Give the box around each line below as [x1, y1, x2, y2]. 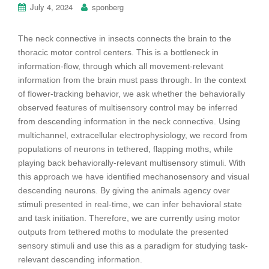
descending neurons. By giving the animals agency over [18, 185, 230, 195]
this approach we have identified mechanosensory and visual [18, 171, 249, 181]
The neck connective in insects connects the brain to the [18, 33, 231, 43]
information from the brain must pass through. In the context [18, 74, 246, 85]
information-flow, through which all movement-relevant [18, 61, 223, 71]
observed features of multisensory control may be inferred [18, 102, 238, 112]
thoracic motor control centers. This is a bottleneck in [18, 47, 219, 57]
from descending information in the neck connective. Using [18, 116, 240, 126]
